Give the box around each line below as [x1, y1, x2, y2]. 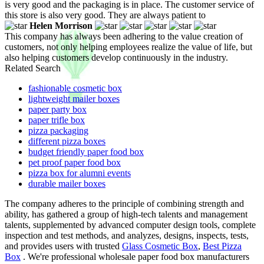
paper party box [28, 104, 87, 114]
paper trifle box [28, 114, 85, 125]
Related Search [5, 62, 61, 73]
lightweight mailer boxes [28, 93, 120, 104]
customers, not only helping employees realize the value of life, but [5, 41, 252, 52]
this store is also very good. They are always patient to [5, 9, 206, 20]
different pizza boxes [28, 136, 105, 146]
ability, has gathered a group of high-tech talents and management [5, 209, 247, 219]
